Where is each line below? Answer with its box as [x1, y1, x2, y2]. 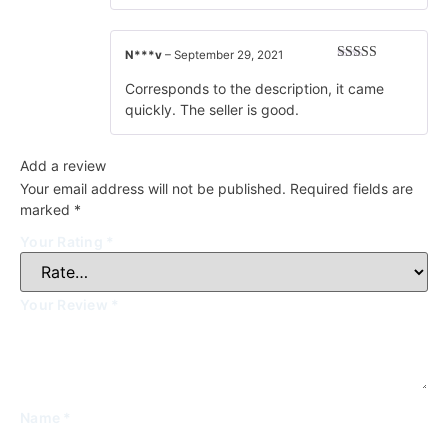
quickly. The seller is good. [125, 100, 299, 118]
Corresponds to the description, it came [125, 79, 384, 97]
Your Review [20, 296, 111, 314]
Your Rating [20, 233, 106, 251]
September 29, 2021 [174, 48, 283, 63]
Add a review [20, 156, 106, 174]
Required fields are [290, 179, 413, 197]
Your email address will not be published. [20, 179, 286, 197]
